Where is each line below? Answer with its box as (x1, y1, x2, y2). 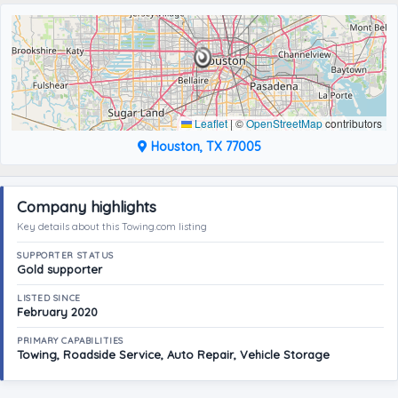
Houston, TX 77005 (147, 138, 261, 155)
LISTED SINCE (17, 292, 81, 304)
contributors (322, 115, 382, 131)
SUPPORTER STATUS (17, 250, 114, 261)
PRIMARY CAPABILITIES (17, 335, 123, 346)
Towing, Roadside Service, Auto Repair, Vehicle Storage (17, 347, 330, 362)
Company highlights (17, 197, 156, 216)
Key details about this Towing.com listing (17, 220, 207, 233)
